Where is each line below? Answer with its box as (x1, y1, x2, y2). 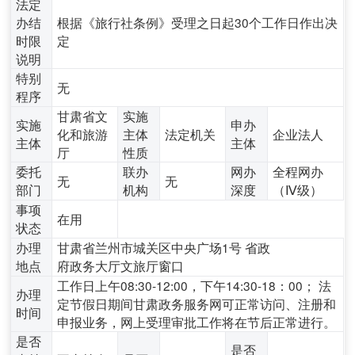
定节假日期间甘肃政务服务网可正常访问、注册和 (57, 294, 337, 312)
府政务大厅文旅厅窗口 (57, 256, 185, 274)
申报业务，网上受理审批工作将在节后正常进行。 (57, 312, 337, 330)
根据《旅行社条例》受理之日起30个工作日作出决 (57, 13, 338, 31)
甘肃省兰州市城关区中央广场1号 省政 (57, 238, 271, 256)
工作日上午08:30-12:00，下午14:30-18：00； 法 (57, 276, 332, 294)
